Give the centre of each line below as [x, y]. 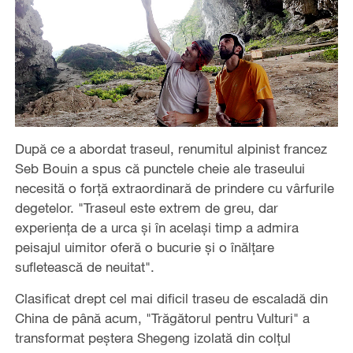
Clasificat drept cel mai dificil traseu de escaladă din [171, 299]
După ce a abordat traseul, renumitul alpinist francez [171, 149]
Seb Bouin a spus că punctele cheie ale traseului [160, 169]
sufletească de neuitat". [92, 267]
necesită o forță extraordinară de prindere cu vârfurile [174, 188]
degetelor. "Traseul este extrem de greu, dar [146, 208]
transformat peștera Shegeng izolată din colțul [152, 338]
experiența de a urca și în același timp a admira [156, 228]
